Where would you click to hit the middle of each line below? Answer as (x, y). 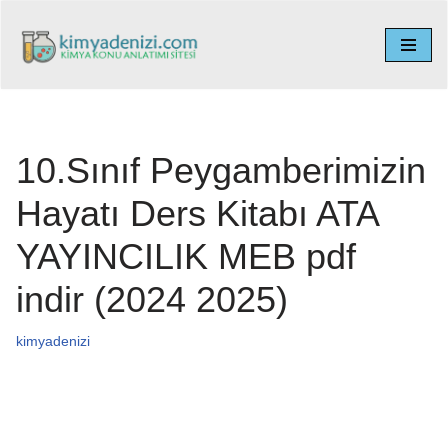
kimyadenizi (53, 341)
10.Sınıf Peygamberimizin (221, 170)
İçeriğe (38, 54)
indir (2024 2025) (152, 299)
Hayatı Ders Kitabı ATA (197, 213)
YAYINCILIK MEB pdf (186, 256)
